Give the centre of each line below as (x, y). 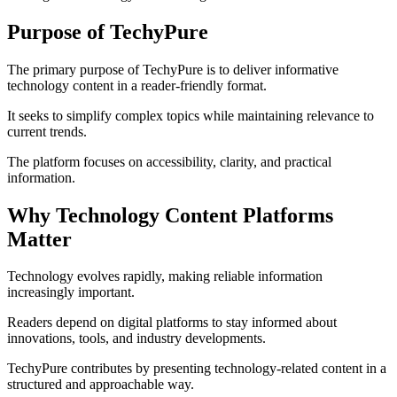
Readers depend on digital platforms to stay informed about (172, 323)
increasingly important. (71, 292)
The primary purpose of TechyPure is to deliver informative (173, 69)
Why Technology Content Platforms (170, 215)
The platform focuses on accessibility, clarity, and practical (169, 161)
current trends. (47, 131)
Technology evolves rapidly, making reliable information (165, 276)
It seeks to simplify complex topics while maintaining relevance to (191, 115)
